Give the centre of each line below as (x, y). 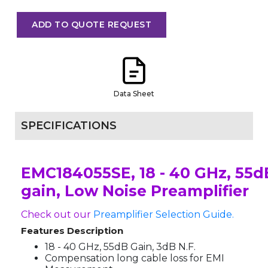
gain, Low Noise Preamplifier (135, 191)
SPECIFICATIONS (69, 125)
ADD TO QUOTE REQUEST (92, 24)
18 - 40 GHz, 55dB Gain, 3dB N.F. (120, 246)
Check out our (57, 214)
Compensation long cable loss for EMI (135, 258)
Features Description (72, 230)
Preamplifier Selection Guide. (164, 214)
